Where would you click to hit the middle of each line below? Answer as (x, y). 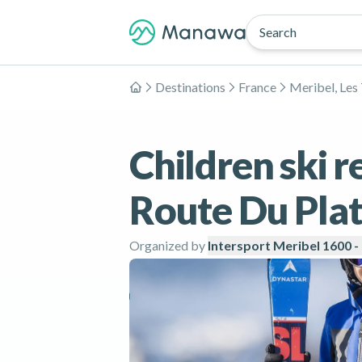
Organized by (167, 245)
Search (278, 32)
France (257, 87)
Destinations (190, 87)
